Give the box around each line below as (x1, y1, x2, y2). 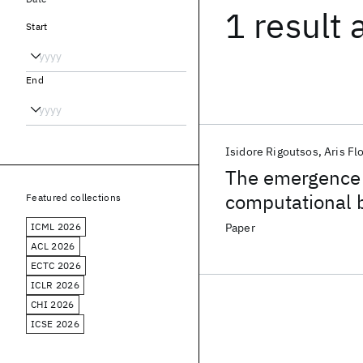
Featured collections (26, 191, 122, 203)
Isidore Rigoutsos (225, 144, 318, 159)
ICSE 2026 (31, 318, 79, 330)
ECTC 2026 (31, 259, 81, 271)
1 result (225, 3, 343, 48)
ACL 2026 (31, 240, 75, 252)
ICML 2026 (31, 220, 81, 233)
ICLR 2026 (31, 279, 79, 291)
